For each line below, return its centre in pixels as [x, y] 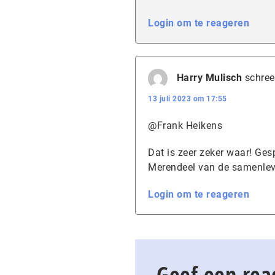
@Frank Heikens [185, 126]
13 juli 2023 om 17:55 [188, 99]
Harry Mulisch [209, 78]
